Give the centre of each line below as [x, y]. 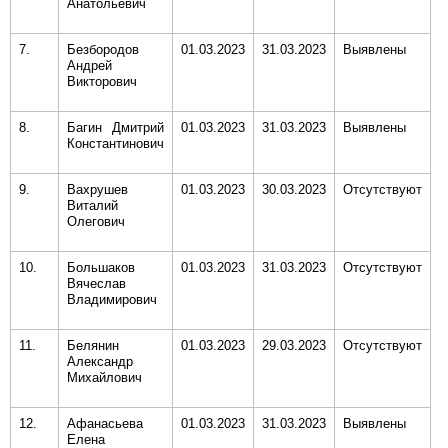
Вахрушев [97, 189]
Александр [100, 361]
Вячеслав [96, 283]
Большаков [101, 267]
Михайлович [104, 377]
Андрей [89, 65]
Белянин [93, 345]
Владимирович [112, 299]
